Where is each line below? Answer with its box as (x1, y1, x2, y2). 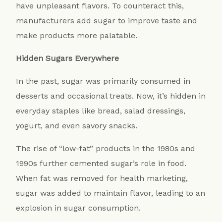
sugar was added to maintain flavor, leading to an (16, 188, 206, 198)
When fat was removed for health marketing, (16, 173, 188, 183)
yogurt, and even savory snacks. (16, 120, 138, 130)
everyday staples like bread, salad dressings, (16, 106, 186, 115)
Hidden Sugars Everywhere (16, 53, 119, 63)
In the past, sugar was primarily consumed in (16, 76, 191, 86)
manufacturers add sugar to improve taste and (16, 15, 198, 25)
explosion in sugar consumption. (16, 203, 141, 213)
